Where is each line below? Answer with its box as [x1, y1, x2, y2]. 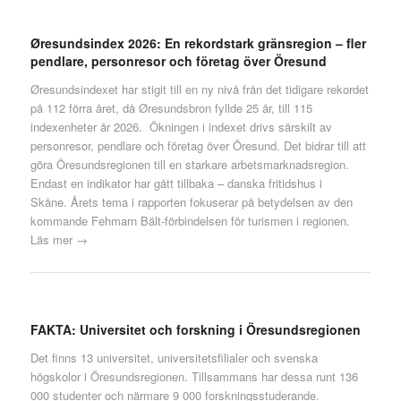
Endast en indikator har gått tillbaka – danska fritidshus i [30, 174, 322, 192]
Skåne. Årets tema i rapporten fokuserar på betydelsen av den [30, 192, 353, 210]
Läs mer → [30, 230, 88, 248]
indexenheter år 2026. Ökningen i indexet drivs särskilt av [30, 117, 332, 135]
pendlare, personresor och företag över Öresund [30, 51, 327, 70]
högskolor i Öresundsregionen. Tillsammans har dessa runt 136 [30, 368, 358, 386]
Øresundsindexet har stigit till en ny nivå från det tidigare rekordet [30, 80, 369, 98]
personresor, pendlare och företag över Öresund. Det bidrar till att [30, 136, 366, 154]
